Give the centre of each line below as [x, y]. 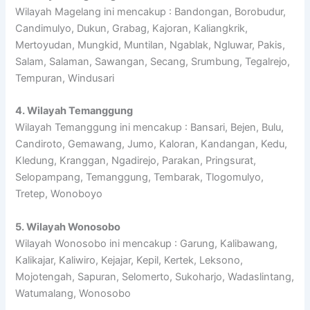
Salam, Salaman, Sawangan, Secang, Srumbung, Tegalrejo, [153, 61]
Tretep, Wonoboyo [59, 194]
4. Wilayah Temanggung [74, 111]
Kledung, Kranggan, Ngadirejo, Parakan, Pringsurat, [136, 161]
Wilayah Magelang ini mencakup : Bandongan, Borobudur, [151, 11]
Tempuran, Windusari [65, 78]
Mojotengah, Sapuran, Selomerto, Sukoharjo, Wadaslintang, [155, 276]
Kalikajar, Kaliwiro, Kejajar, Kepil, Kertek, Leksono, [129, 260]
